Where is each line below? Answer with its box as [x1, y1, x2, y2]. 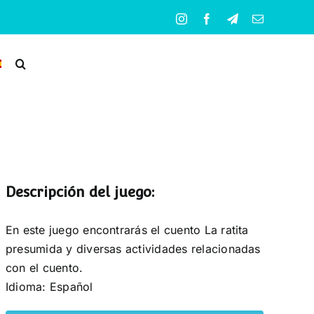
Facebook [212, 12, 257, 24]
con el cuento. [5, 260, 83, 275]
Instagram [186, 12, 232, 24]
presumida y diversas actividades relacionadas [5, 241, 261, 256]
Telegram [237, 12, 280, 24]
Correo [263, 12, 295, 24]
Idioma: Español [5, 279, 93, 294]
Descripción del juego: [5, 184, 154, 201]
